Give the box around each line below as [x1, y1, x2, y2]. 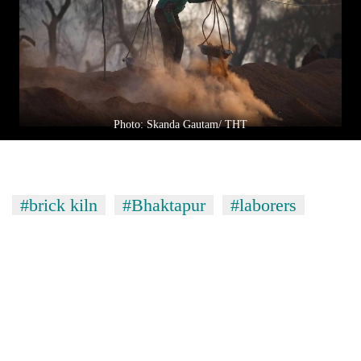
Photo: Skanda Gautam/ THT [114, 118, 247, 131]
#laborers [230, 195, 297, 215]
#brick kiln [20, 195, 98, 215]
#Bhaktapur [122, 195, 205, 215]
